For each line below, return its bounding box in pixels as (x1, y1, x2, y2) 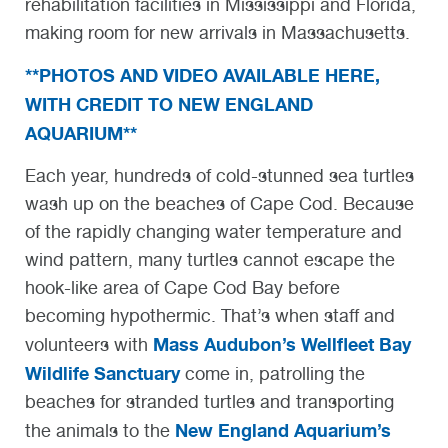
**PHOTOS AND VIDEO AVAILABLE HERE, (25, 64, 380, 87)
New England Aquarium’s (175, 419, 391, 442)
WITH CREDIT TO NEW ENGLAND (25, 93, 313, 116)
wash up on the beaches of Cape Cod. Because (25, 193, 414, 215)
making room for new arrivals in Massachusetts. (25, 21, 410, 43)
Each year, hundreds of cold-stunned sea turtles (25, 165, 414, 187)
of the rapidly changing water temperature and (25, 221, 402, 243)
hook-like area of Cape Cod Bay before (25, 277, 340, 299)
